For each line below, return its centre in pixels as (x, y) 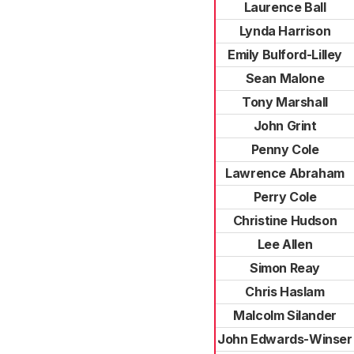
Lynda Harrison (285, 31)
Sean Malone (285, 78)
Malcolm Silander (285, 315)
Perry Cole (285, 197)
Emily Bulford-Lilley (285, 55)
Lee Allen (285, 244)
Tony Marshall (285, 102)
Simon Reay (285, 268)
